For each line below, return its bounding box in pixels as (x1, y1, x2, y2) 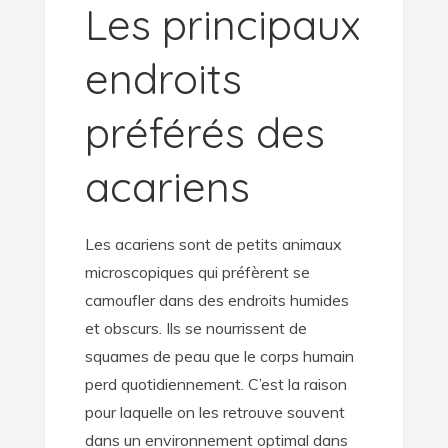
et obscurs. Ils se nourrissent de (84, 318, 307, 338)
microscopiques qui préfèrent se (84, 262, 310, 282)
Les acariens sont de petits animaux (84, 234, 342, 254)
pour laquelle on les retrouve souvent (84, 402, 345, 422)
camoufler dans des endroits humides (84, 290, 349, 310)
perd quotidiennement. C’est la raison (84, 374, 347, 394)
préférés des (84, 106, 325, 159)
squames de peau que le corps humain (84, 346, 354, 366)
